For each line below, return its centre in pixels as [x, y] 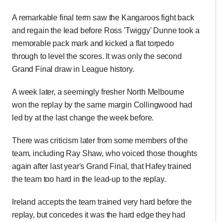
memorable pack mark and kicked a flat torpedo [93, 43]
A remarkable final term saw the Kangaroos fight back [103, 18]
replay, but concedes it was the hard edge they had [99, 215]
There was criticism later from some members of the [100, 140]
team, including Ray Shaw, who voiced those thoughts [105, 153]
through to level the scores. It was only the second [97, 56]
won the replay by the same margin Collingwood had [102, 105]
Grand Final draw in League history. [73, 69]
